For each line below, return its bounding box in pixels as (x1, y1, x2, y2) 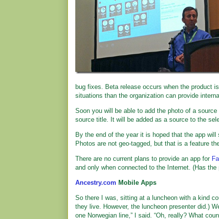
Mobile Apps (116, 179, 156, 186)
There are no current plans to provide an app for (75, 155, 212, 162)
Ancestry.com (75, 179, 116, 186)
